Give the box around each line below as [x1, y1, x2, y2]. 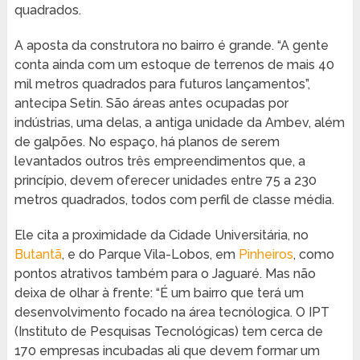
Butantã [14, 247, 62, 263]
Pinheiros [238, 247, 293, 263]
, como [292, 247, 334, 263]
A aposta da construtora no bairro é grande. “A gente [14, 38, 329, 54]
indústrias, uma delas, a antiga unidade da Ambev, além [14, 115, 345, 131]
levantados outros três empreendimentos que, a [14, 153, 305, 170]
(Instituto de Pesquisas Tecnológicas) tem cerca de [14, 324, 323, 340]
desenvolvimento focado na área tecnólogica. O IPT [14, 305, 329, 321]
